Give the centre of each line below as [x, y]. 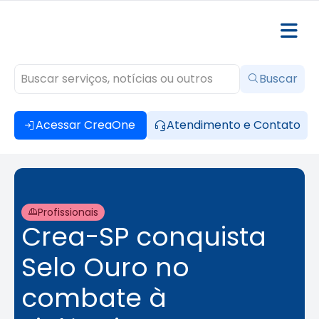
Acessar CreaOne [85, 125]
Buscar [278, 79]
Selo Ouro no [105, 267]
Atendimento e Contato [234, 125]
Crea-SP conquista [144, 237]
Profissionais [68, 212]
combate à [94, 298]
